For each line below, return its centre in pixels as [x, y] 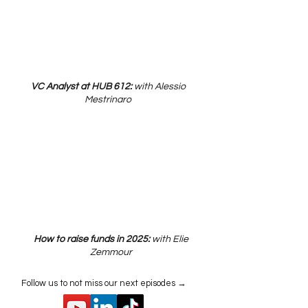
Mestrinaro [108, 100]
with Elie [169, 239]
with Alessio [159, 87]
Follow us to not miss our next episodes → [104, 283]
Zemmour [111, 252]
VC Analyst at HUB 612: [82, 87]
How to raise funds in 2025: [91, 239]
